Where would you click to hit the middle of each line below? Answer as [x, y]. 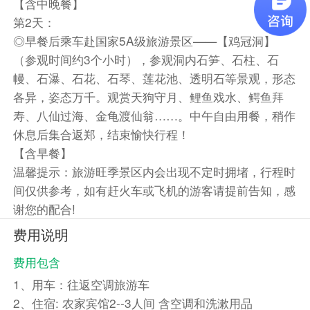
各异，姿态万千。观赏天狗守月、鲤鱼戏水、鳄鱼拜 [148, 97]
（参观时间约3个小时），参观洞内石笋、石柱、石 [146, 60]
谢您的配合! [44, 209]
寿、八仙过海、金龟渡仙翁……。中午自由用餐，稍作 [154, 116]
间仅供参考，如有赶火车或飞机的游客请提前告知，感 [154, 190]
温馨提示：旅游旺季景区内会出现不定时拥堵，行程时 [154, 172]
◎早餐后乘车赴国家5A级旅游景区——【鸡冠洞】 [144, 41]
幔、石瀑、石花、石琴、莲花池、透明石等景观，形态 [154, 78]
